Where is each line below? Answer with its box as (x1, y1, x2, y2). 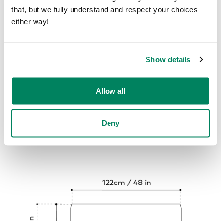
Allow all (96, 86, 125, 95)
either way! (11, 17, 49, 25)
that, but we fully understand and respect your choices (11, 5, 198, 13)
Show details (146, 55, 191, 64)
